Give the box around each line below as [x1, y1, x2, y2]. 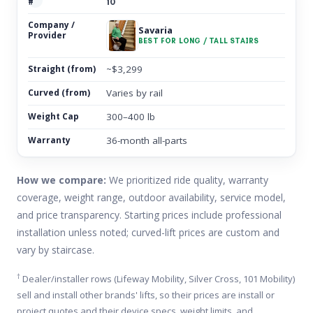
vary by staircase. [17, 242, 94, 256]
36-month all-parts [106, 133, 187, 147]
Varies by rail [106, 86, 163, 99]
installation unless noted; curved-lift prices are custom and [17, 225, 279, 239]
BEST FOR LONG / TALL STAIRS [138, 36, 259, 45]
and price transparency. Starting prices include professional [17, 208, 282, 221]
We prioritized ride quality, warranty [106, 173, 268, 187]
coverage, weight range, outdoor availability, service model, [17, 190, 286, 204]
